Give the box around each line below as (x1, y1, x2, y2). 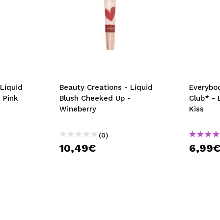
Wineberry (59, 105, 96, 113)
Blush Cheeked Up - (59, 94, 131, 103)
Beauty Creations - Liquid (59, 83, 153, 92)
